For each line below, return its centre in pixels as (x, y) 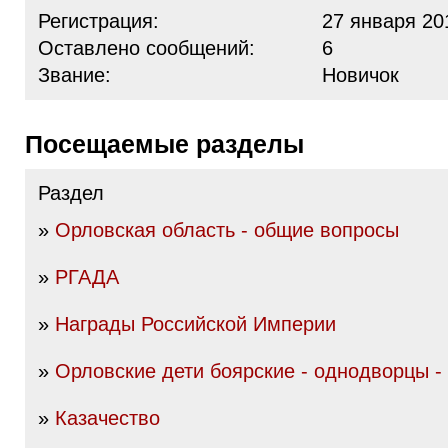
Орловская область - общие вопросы (227, 230)
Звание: (74, 75)
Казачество (107, 418)
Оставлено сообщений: (146, 48)
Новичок (360, 75)
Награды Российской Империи (195, 324)
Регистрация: (98, 21)
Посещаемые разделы (173, 144)
